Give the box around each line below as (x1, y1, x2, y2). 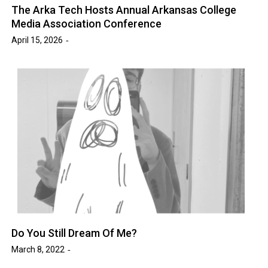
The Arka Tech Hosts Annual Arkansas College (11, 3, 237, 16)
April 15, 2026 (11, 35, 63, 45)
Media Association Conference (11, 17, 162, 30)
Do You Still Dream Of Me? (11, 226, 138, 239)
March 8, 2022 (11, 244, 65, 254)
